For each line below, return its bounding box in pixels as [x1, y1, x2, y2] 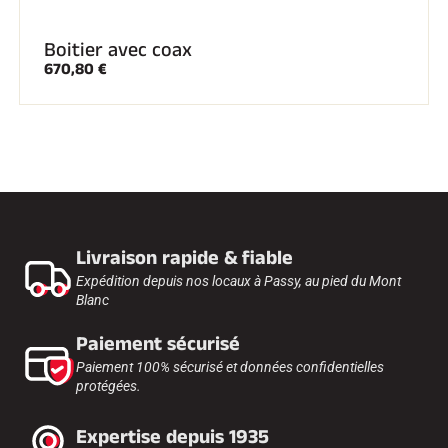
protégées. [76, 378, 141, 394]
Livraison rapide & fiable [76, 244, 293, 272]
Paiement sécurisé [76, 330, 240, 358]
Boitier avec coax [44, 36, 192, 64]
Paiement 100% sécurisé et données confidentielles [76, 359, 384, 375]
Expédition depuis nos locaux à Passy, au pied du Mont [76, 273, 401, 289]
